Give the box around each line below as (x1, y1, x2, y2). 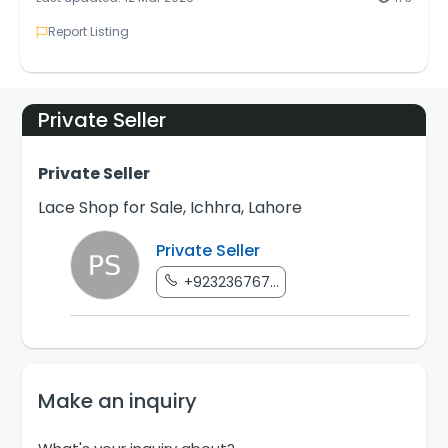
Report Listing (48, 23, 129, 41)
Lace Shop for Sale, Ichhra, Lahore (38, 196, 303, 220)
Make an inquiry (38, 387, 198, 416)
